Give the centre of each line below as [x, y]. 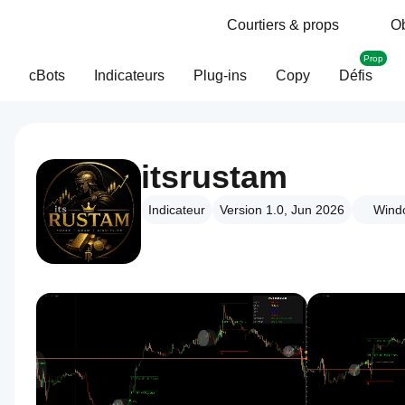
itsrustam [214, 177]
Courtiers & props [283, 25]
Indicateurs [129, 75]
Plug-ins [220, 75]
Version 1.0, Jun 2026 [282, 210]
